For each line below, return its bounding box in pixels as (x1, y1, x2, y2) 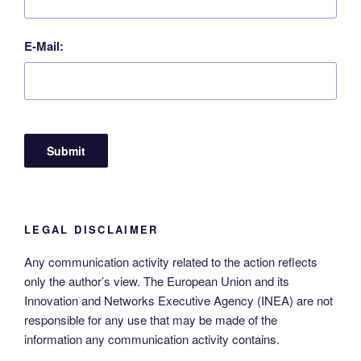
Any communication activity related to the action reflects (24, 253, 317, 271)
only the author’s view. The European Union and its (24, 272, 289, 290)
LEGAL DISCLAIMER (24, 221, 159, 237)
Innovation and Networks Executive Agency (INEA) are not (24, 292, 333, 309)
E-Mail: (24, 37, 64, 56)
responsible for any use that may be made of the (24, 311, 277, 329)
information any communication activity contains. (24, 330, 280, 348)
